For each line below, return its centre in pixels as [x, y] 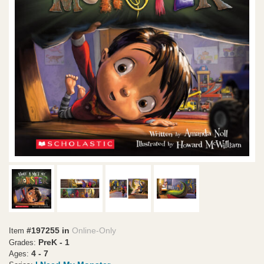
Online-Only [94, 230]
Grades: [22, 243]
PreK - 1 [54, 242]
